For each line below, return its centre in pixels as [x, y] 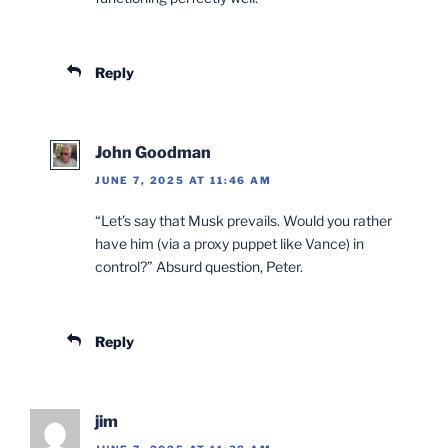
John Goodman [153, 152]
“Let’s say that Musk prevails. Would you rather [243, 221]
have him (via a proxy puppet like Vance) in [229, 244]
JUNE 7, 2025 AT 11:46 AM [183, 180]
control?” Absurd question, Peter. [199, 267]
